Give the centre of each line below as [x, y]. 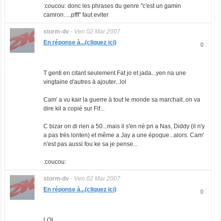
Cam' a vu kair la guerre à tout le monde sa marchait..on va [122, 100]
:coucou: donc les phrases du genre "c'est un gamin [112, 6]
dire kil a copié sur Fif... [74, 109]
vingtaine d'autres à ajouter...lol [85, 82]
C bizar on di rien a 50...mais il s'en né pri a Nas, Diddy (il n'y [124, 126]
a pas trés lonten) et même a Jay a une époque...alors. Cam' [123, 135]
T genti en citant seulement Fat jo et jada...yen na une [114, 73]
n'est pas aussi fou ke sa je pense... [90, 144]
